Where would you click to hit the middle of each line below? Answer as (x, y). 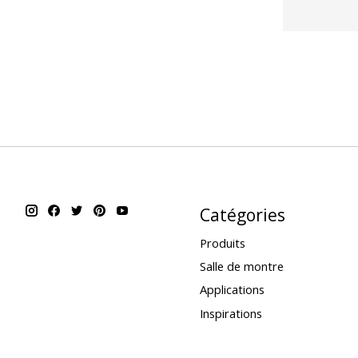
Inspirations (231, 313)
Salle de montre (241, 267)
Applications (232, 290)
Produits (222, 243)
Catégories (242, 214)
